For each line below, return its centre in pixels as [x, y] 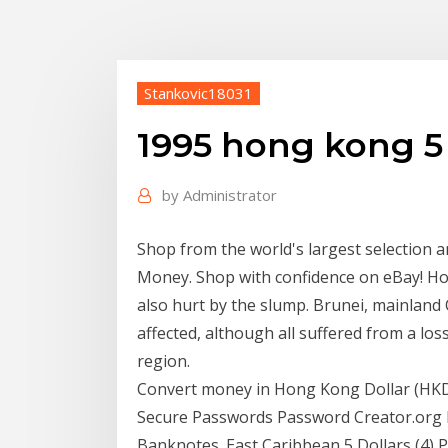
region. [163, 360]
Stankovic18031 [198, 92]
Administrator [230, 195]
